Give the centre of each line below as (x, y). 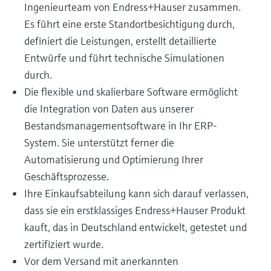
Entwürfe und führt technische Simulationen (124, 58)
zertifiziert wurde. (64, 244)
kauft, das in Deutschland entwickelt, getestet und (135, 227)
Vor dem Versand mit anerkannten (101, 261)
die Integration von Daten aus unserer (109, 109)
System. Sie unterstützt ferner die (99, 142)
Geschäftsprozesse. (67, 176)
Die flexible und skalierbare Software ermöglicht (131, 92)
